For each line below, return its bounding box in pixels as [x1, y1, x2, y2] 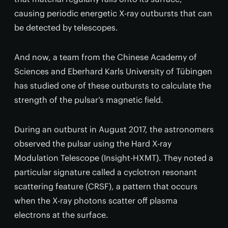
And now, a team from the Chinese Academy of [14, 52, 197, 62]
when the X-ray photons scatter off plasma [14, 195, 178, 206]
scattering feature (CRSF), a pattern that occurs [14, 181, 197, 191]
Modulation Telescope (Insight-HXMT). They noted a [14, 153, 213, 163]
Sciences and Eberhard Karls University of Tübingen [14, 66, 212, 76]
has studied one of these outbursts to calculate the [14, 80, 211, 91]
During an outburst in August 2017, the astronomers [14, 124, 214, 134]
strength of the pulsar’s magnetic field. [14, 95, 163, 105]
